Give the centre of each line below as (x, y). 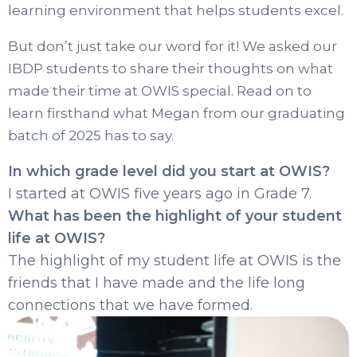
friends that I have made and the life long (157, 282)
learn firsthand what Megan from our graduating (177, 113)
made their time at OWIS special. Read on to (160, 90)
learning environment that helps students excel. (176, 10)
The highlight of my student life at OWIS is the (175, 260)
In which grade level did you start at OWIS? (169, 171)
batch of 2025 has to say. (91, 135)
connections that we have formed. (130, 305)
